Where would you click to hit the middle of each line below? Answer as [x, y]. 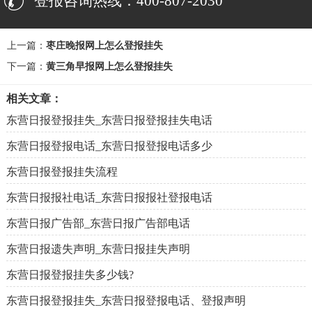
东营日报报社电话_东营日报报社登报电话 [109, 198]
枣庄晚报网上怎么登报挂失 [104, 46]
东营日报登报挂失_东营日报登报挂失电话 [109, 120]
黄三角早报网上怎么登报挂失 [109, 67]
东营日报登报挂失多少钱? [70, 275]
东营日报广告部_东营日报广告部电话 [98, 224]
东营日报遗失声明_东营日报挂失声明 [98, 249]
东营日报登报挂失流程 [62, 172]
